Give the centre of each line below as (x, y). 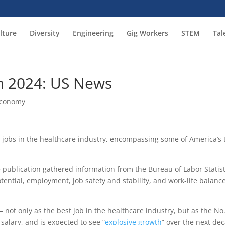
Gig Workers (147, 33)
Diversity (44, 33)
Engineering (93, 33)
